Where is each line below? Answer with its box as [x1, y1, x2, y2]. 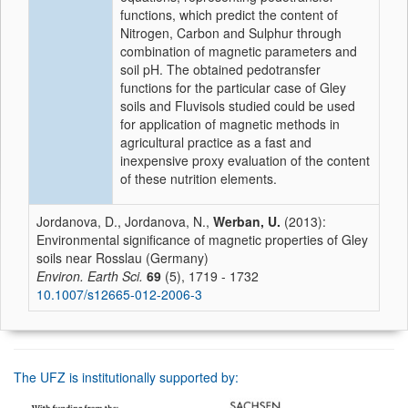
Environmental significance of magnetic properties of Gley [36, 230, 368, 249]
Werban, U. [213, 212, 280, 230]
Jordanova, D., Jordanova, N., [36, 212, 213, 230]
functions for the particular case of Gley [120, 78, 346, 97]
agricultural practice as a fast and [120, 133, 311, 151]
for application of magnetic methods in [120, 115, 340, 133]
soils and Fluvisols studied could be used [120, 97, 355, 115]
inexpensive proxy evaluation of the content [120, 151, 370, 169]
